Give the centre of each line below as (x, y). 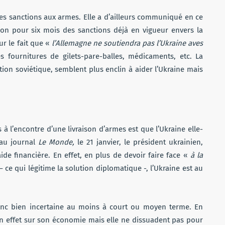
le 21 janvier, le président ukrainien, (140, 142)
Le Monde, (58, 142)
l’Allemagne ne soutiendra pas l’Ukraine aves (127, 43)
